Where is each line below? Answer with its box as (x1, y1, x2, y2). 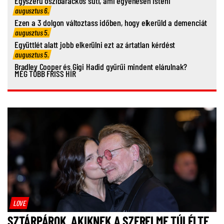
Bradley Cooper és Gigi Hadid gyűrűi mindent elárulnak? (14, 61, 187, 72)
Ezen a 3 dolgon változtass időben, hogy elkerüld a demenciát (14, 17, 207, 28)
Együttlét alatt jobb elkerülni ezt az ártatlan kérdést (14, 39, 175, 50)
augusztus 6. (15, 5, 49, 15)
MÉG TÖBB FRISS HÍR (14, 68, 76, 79)
